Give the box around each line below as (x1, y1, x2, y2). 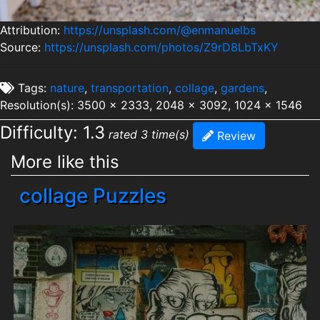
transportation (91, 81, 169, 96)
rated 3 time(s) (109, 127, 189, 142)
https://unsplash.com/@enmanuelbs (64, 23, 256, 38)
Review (214, 129, 256, 144)
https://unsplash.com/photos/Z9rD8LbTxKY (44, 40, 279, 55)
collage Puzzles (19, 184, 166, 209)
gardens (221, 81, 264, 96)
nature (50, 81, 84, 96)
